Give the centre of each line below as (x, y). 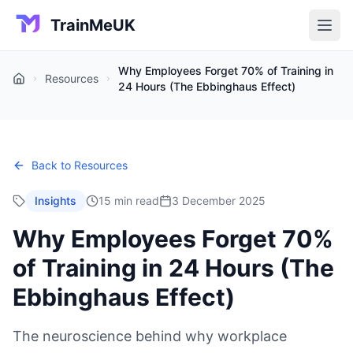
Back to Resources (80, 165)
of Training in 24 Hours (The (173, 268)
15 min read (129, 201)
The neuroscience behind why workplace (150, 336)
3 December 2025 (219, 201)
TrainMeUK (93, 25)
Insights (56, 201)
